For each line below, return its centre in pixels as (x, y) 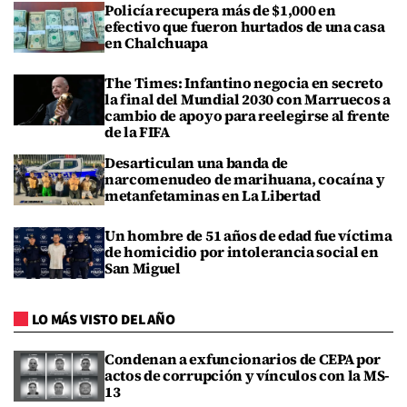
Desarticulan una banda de (196, 163)
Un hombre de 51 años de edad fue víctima (248, 236)
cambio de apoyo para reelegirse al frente (247, 116)
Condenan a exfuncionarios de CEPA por (243, 358)
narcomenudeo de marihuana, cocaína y (245, 179)
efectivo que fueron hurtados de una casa (245, 26)
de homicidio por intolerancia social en (242, 252)
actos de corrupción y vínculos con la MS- (247, 375)
